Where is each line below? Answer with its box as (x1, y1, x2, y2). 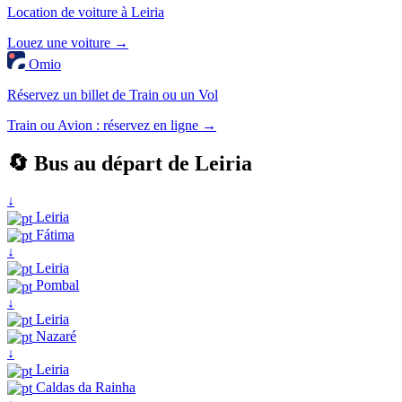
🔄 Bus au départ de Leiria (7, 151, 252, 175)
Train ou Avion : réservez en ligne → (7, 117, 216, 133)
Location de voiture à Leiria (7, 4, 164, 20)
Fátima (32, 226, 74, 242)
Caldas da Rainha (32, 379, 135, 395)
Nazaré (32, 328, 76, 345)
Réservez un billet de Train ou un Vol (7, 86, 218, 102)
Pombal (32, 277, 79, 293)
